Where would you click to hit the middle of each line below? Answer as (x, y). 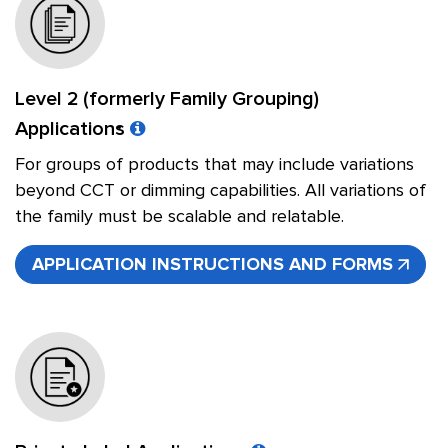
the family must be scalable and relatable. (179, 217)
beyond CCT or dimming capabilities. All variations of (220, 191)
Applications (72, 129)
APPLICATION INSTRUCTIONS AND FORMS (212, 265)
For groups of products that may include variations (214, 165)
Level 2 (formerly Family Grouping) (167, 99)
